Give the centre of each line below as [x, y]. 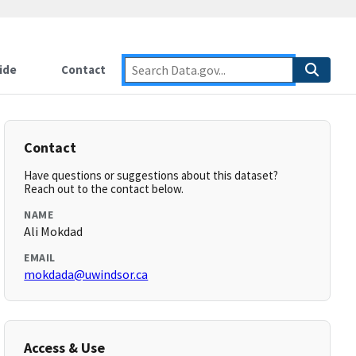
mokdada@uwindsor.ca [86, 274]
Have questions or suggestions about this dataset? [151, 175]
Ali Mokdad [54, 231]
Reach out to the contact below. [104, 189]
